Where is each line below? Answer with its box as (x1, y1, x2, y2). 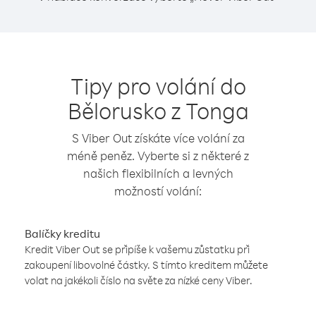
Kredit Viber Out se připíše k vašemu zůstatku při (25, 243, 250, 256)
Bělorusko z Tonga (67, 96, 249, 125)
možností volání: (114, 183, 202, 198)
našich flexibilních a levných (83, 166, 233, 181)
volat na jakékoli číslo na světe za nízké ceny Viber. (25, 274, 253, 287)
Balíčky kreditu (25, 226, 100, 241)
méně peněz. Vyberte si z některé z (67, 148, 249, 163)
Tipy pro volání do (70, 71, 246, 100)
